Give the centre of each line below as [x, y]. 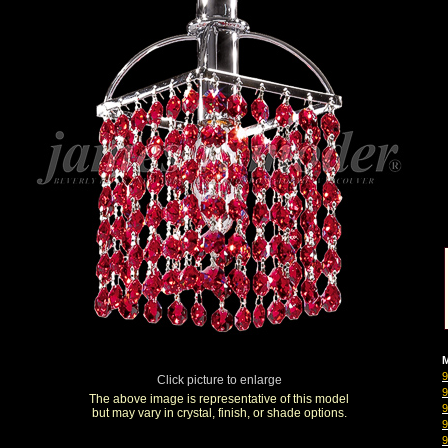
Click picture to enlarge [219, 380]
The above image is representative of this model [219, 399]
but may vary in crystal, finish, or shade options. [219, 413]
